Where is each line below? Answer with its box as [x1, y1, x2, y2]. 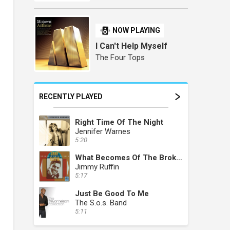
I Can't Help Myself [95, 41, 167, 51]
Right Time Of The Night [75, 117, 163, 127]
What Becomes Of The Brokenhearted [176, 153, 182, 163]
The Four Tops [95, 52, 145, 62]
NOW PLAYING [112, 26, 160, 34]
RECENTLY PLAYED [39, 92, 103, 101]
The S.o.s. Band [75, 198, 127, 207]
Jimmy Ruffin [75, 162, 119, 172]
